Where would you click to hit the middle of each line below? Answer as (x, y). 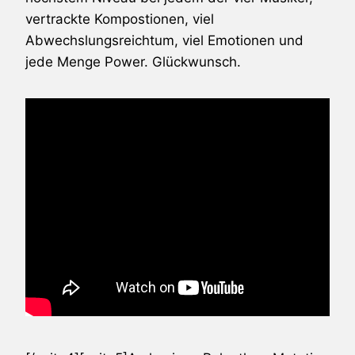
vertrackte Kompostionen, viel (120, 19)
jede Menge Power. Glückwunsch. (133, 61)
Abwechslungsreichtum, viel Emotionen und (164, 40)
